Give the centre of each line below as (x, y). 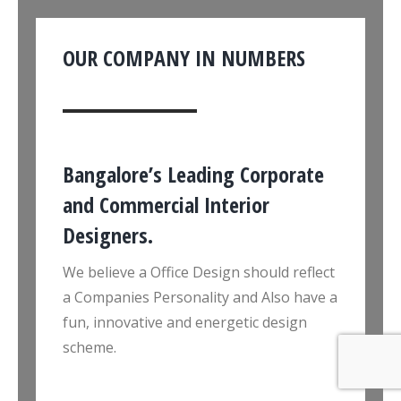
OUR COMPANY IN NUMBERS (184, 57)
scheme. (90, 347)
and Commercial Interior (166, 204)
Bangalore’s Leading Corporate (193, 174)
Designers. (108, 235)
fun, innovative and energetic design (185, 322)
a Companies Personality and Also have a (200, 297)
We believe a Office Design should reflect (199, 272)
